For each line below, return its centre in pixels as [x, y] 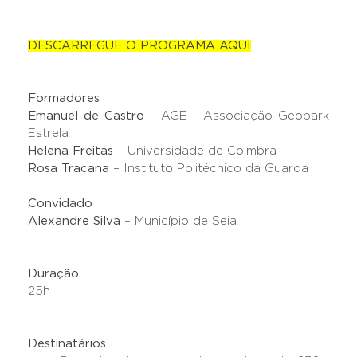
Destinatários [67, 343]
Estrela [48, 133]
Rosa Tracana [71, 168]
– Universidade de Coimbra [195, 151]
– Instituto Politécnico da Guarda [211, 168]
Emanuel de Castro [89, 116]
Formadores [64, 98]
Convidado [60, 203]
